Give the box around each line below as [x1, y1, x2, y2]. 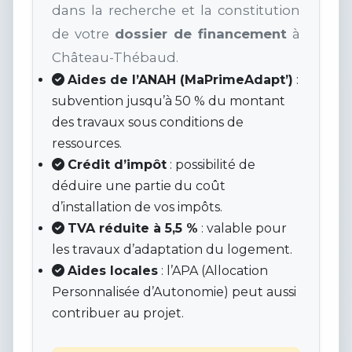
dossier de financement [115, 26, 287, 42]
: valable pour [198, 221, 287, 236]
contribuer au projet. [52, 306, 184, 321]
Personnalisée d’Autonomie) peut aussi [52, 284, 296, 300]
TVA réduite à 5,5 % [68, 221, 198, 236]
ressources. [52, 136, 122, 152]
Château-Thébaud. [52, 49, 178, 66]
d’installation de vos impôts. [52, 200, 222, 215]
